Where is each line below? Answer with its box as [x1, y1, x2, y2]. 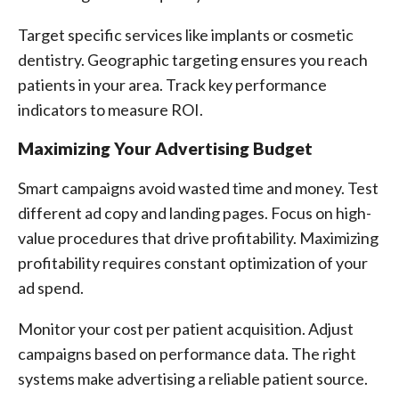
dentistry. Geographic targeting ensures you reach [18, 50, 368, 69]
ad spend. [18, 278, 84, 297]
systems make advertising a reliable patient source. [18, 369, 368, 388]
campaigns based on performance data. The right [18, 344, 356, 363]
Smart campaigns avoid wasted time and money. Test [18, 178, 379, 198]
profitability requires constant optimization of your [18, 253, 368, 273]
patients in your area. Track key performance [18, 75, 327, 94]
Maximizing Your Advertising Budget [18, 138, 313, 159]
